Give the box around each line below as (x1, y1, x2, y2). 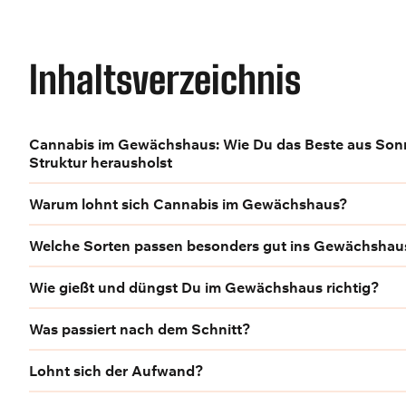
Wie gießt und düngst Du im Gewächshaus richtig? (29, 277, 379, 296)
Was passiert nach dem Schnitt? (29, 319, 250, 338)
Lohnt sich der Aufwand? (29, 361, 203, 380)
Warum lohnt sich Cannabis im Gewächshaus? (29, 194, 347, 213)
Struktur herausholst (29, 152, 172, 171)
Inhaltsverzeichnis (29, 56, 301, 102)
